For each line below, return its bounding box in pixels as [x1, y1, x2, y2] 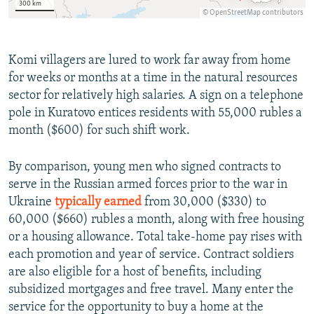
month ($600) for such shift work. [8, 123, 190, 137]
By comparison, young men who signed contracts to [8, 160, 281, 174]
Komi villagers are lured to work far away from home [8, 53, 291, 67]
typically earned [55, 195, 142, 209]
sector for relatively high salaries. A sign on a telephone [8, 88, 303, 102]
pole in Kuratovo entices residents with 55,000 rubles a [8, 106, 302, 120]
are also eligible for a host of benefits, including [8, 265, 261, 279]
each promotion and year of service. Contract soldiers [8, 247, 294, 261]
